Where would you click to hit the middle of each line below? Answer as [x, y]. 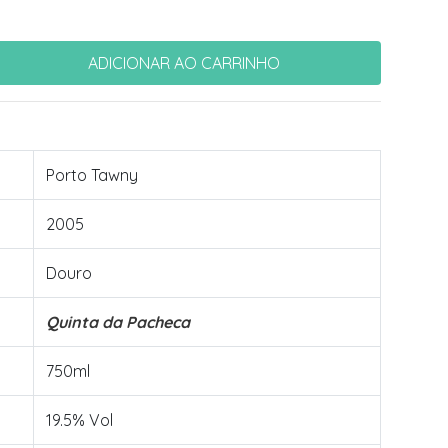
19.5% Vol [79, 420]
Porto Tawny [92, 175]
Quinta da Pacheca [118, 322]
